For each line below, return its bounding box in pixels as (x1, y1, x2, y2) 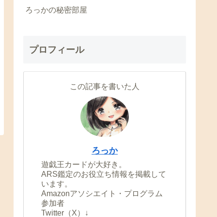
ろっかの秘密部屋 (25, 6, 87, 15)
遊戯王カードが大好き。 (41, 160, 126, 169)
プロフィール (29, 45, 84, 55)
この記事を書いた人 (70, 82, 139, 91)
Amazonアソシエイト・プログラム (41, 189, 163, 198)
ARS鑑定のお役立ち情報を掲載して (41, 170, 166, 179)
